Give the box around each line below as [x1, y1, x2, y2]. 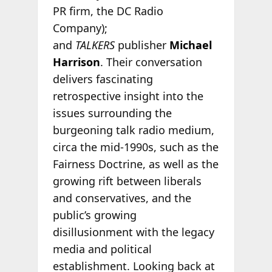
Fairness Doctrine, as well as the [52, 157, 219, 172]
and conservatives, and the [52, 191, 191, 206]
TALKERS [75, 38, 115, 53]
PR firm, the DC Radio [52, 4, 163, 19]
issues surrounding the [52, 106, 172, 121]
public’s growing [52, 208, 137, 223]
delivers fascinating [52, 72, 153, 87]
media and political [52, 242, 152, 257]
